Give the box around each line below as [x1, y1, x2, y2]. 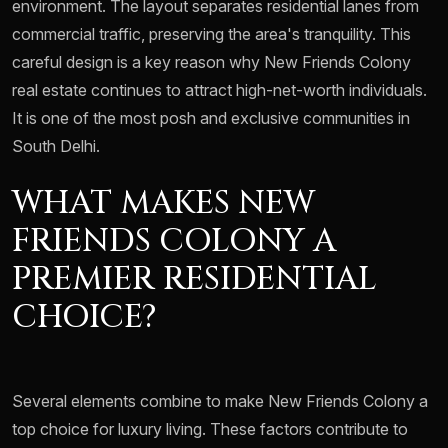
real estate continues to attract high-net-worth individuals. [12, 80, 427, 101]
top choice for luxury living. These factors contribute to [12, 419, 408, 440]
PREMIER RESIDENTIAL [12, 258, 377, 302]
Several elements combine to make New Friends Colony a [12, 391, 428, 412]
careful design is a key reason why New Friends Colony [12, 52, 411, 73]
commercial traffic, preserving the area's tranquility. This [12, 24, 411, 45]
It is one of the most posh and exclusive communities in [12, 108, 410, 129]
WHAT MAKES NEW [12, 182, 315, 226]
